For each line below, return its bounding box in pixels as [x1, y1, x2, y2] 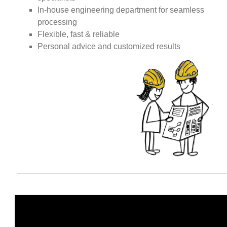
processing [37, 18, 78, 26]
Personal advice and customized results [37, 42, 181, 51]
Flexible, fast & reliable [37, 30, 120, 39]
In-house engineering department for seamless [37, 6, 205, 14]
